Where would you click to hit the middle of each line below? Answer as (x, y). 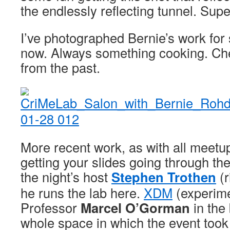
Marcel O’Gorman (135, 208)
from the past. (60, 67)
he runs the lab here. (82, 193)
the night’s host (66, 177)
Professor (51, 207)
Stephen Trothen (164, 177)
